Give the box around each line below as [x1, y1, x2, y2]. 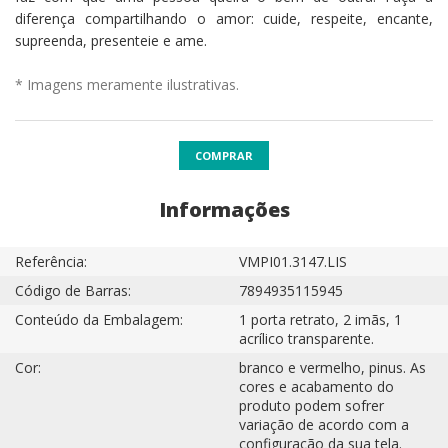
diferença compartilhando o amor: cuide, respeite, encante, [15, 8, 433, 28]
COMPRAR [195, 147, 253, 163]
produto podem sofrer [239, 395, 384, 415]
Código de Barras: [15, 280, 131, 300]
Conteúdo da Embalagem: [15, 309, 183, 329]
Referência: [15, 251, 87, 271]
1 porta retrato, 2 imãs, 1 [239, 309, 402, 329]
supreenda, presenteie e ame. [15, 30, 207, 50]
